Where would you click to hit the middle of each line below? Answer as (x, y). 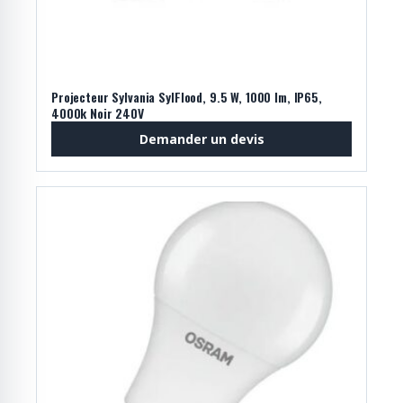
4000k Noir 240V (98, 112)
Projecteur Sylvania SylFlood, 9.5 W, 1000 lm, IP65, (187, 96)
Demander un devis (201, 139)
